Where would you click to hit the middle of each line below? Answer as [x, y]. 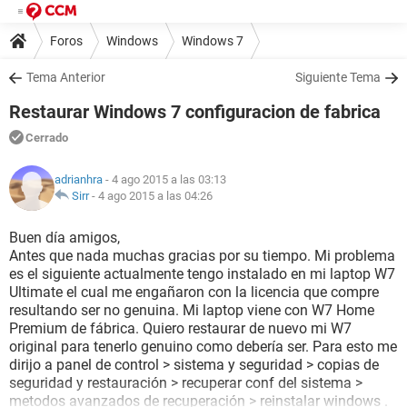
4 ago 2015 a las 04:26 [155, 196]
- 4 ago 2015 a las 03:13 [164, 179]
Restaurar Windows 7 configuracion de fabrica [195, 112]
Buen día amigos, [65, 238]
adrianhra [79, 179]
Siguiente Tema [338, 77]
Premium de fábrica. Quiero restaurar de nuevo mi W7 [180, 328]
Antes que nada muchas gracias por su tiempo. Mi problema [202, 256]
